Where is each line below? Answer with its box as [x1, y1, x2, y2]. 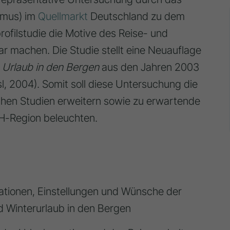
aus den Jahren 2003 [101, 61, 199, 74]
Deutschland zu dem [87, 10, 185, 23]
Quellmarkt [37, 10, 88, 23]
